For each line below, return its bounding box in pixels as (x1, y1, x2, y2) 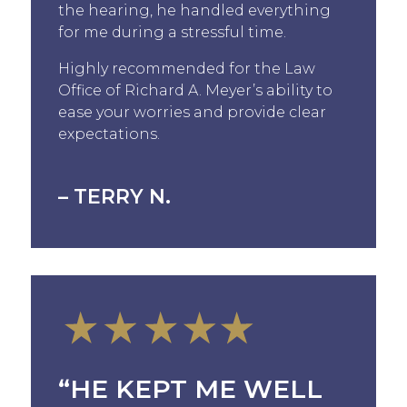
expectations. (57, 124, 160, 143)
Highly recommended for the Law (57, 59, 315, 77)
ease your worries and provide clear (57, 103, 326, 121)
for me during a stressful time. (57, 23, 286, 41)
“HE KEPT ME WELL (57, 372, 323, 404)
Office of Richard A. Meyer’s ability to (57, 81, 333, 99)
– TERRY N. (57, 184, 171, 209)
